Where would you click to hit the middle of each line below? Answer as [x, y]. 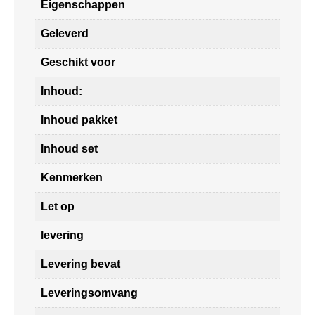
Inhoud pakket [79, 120]
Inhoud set [69, 148]
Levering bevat [81, 264]
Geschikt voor [78, 62]
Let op [58, 206]
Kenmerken [72, 177]
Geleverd [65, 33]
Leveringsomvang [89, 292]
